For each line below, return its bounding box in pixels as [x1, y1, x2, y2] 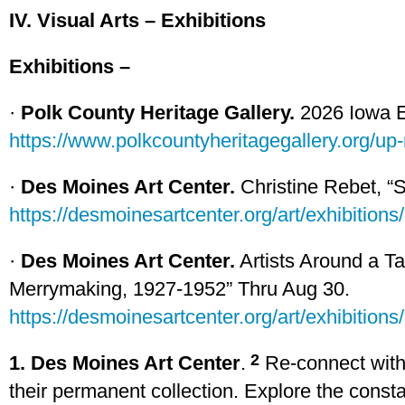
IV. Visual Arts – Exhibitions [9, 9, 266, 32]
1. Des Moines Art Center [9, 352, 240, 374]
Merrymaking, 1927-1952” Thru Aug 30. [9, 278, 350, 300]
